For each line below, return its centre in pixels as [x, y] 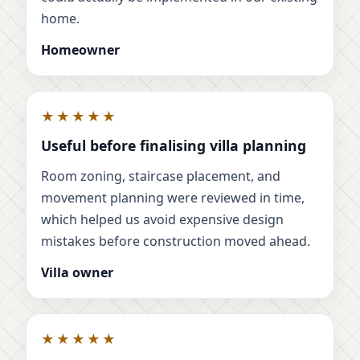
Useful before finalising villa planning [174, 146]
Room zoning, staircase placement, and [161, 176]
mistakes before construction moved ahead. [176, 241]
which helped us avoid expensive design [162, 220]
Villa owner [77, 273]
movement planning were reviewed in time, [173, 198]
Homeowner [80, 50]
